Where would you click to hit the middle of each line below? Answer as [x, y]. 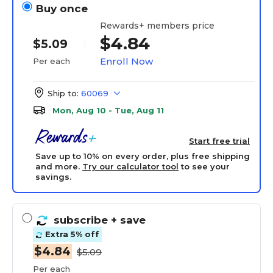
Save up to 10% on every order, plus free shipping [143, 156]
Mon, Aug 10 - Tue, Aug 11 [108, 110]
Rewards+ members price [157, 25]
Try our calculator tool [130, 166]
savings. [53, 177]
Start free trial [219, 141]
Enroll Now [126, 61]
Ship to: [63, 93]
